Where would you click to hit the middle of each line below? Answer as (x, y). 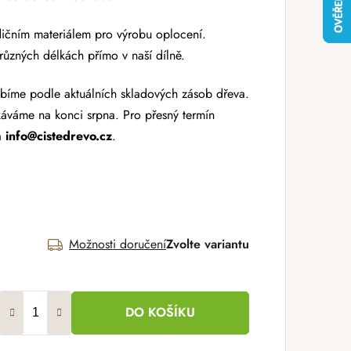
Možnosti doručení (117, 244)
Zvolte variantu (208, 244)
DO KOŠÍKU (160, 312)
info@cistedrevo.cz (59, 136)
